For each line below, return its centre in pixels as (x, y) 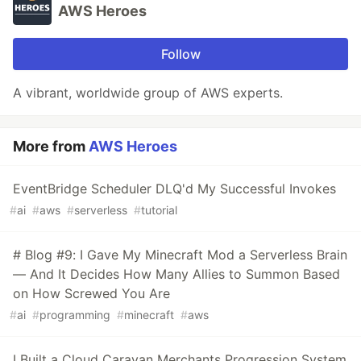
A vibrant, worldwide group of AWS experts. (148, 93)
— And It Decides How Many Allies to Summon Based (176, 274)
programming (75, 315)
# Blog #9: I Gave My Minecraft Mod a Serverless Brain (180, 255)
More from (51, 147)
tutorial (159, 210)
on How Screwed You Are (91, 294)
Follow (180, 54)
